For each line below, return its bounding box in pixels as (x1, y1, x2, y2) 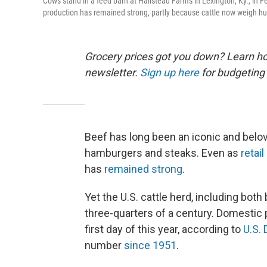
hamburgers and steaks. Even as (85, 147, 241, 160)
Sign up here (140, 66, 199, 79)
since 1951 (124, 239, 176, 252)
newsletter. (85, 66, 140, 79)
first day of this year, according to (85, 223, 243, 236)
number (85, 239, 124, 252)
